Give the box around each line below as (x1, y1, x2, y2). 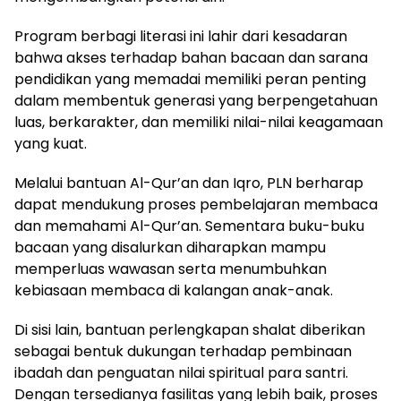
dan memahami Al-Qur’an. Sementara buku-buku (14, 215, 364, 236)
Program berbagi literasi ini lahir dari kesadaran (14, 25, 347, 47)
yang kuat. (14, 132, 87, 154)
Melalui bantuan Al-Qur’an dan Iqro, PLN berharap (14, 172, 363, 193)
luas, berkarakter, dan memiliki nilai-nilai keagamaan (14, 111, 383, 132)
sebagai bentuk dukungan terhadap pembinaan (14, 340, 352, 362)
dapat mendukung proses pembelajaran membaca (14, 193, 378, 215)
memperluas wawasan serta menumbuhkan (14, 258, 327, 279)
